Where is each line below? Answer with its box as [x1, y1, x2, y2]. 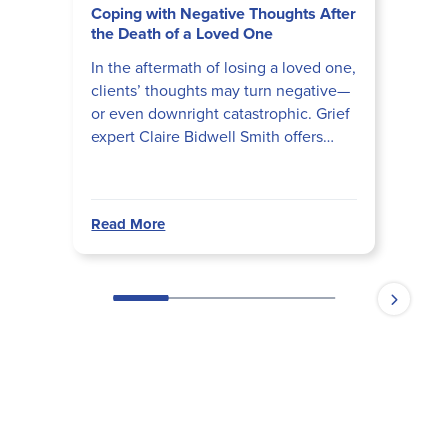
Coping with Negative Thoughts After [91, 2, 357, 26]
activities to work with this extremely [91, 148, 346, 172]
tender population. [91, 171, 221, 195]
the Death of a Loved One [91, 22, 274, 46]
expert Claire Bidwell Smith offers [91, 125, 324, 149]
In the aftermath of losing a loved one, [91, 56, 357, 80]
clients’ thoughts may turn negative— [91, 79, 351, 103]
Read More [91, 213, 166, 236]
